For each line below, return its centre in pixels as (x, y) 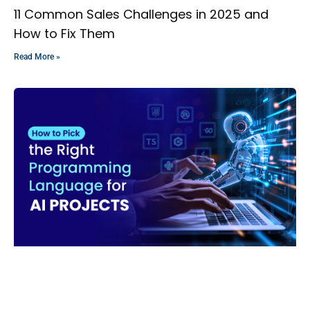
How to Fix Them (64, 33)
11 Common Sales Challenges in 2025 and (141, 14)
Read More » (37, 56)
